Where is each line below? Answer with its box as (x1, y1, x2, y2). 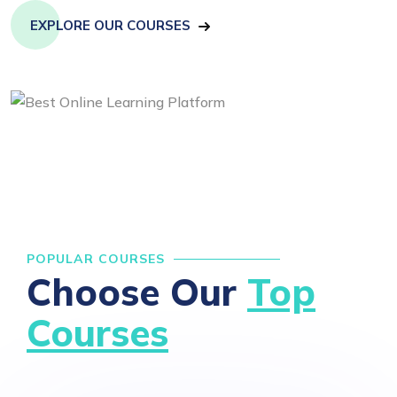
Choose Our (27, 269, 247, 316)
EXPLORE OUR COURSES (30, 17, 191, 35)
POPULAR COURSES (27, 251, 165, 268)
